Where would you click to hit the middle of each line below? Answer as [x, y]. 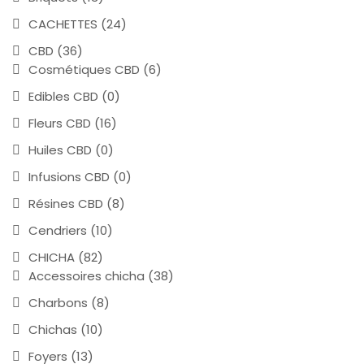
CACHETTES [63, 24]
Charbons [58, 302]
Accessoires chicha [87, 275]
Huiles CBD [60, 149]
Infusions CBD [69, 176]
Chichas [53, 329]
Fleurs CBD [60, 123]
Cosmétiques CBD [84, 69]
